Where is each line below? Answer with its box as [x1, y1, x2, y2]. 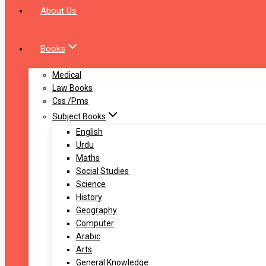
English [76, 127, 103, 137]
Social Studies [76, 166, 129, 176]
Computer [76, 218, 114, 229]
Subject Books [52, 112, 106, 122]
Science [76, 179, 106, 189]
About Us [40, 5, 77, 17]
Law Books [52, 83, 93, 93]
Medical [52, 70, 81, 80]
